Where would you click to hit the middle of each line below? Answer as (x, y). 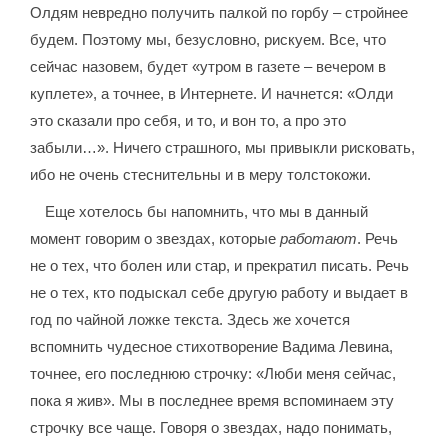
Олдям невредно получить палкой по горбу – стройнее (219, 12)
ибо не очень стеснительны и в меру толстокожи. (201, 174)
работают (319, 238)
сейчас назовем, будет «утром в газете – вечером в (208, 66)
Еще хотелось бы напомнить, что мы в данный (207, 211)
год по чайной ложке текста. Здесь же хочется (190, 319)
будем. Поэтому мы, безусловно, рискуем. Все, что (208, 39)
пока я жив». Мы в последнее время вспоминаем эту (212, 400)
